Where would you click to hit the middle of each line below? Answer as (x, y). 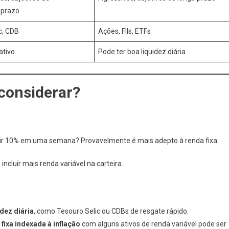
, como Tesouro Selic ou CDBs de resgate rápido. (111, 211)
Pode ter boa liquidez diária (142, 52)
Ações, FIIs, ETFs (124, 31)
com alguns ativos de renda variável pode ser (153, 224)
